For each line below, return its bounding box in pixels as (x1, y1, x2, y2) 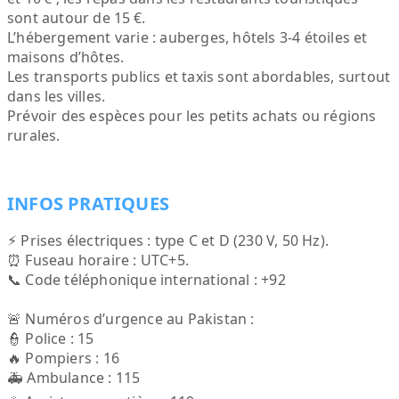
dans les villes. (7, 86, 106, 106)
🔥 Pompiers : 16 (7, 348, 119, 368)
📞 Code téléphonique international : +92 (7, 270, 286, 289)
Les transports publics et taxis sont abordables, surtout (7, 67, 391, 86)
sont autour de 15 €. (7, 8, 145, 28)
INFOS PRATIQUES (7, 191, 169, 216)
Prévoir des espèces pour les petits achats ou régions (7, 106, 377, 126)
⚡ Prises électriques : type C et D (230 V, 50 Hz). (7, 231, 329, 250)
